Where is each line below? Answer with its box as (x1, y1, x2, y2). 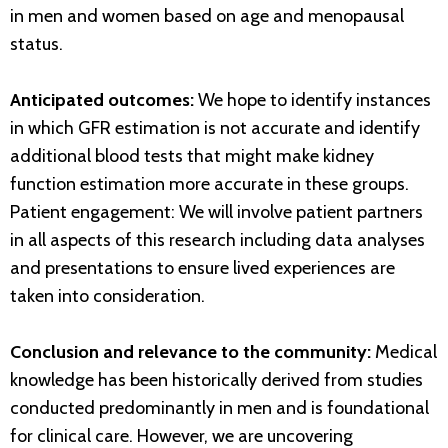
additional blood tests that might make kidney (10, 145, 374, 168)
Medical (371, 341, 437, 364)
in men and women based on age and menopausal (10, 5, 404, 28)
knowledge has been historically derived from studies (10, 369, 423, 392)
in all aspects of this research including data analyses (10, 229, 425, 252)
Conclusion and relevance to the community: (10, 341, 371, 364)
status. (10, 33, 63, 56)
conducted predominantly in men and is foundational (10, 397, 429, 420)
